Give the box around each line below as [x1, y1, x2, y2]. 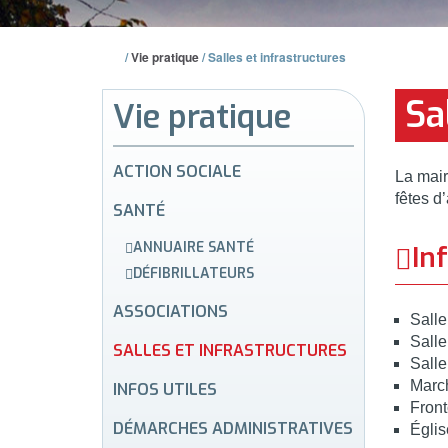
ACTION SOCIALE [113, 161, 241, 182]
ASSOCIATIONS [113, 300, 228, 322]
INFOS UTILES [113, 378, 217, 400]
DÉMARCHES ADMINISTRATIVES [113, 417, 353, 439]
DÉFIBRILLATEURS [133, 263, 254, 283]
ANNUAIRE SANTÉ [133, 238, 254, 257]
